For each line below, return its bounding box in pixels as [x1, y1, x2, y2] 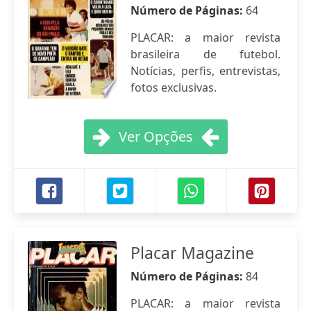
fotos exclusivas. [131, 80, 217, 95]
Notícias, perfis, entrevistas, [131, 63, 280, 78]
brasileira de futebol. [131, 47, 280, 62]
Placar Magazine [131, 242, 254, 264]
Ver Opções [118, 127, 193, 146]
